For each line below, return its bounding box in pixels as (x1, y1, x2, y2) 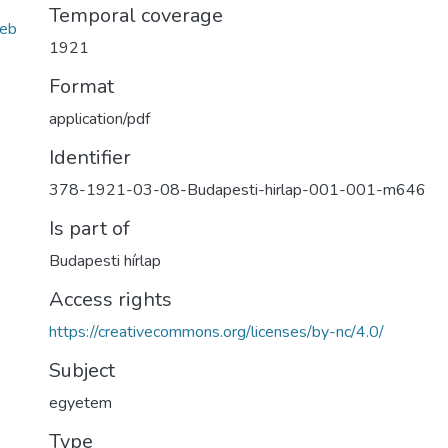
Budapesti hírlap (49, 250, 161, 272)
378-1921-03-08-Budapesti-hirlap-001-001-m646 (49, 179, 426, 201)
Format (49, 73, 114, 100)
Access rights (49, 286, 172, 313)
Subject (49, 357, 115, 384)
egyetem (49, 392, 112, 414)
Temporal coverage (49, 2, 223, 29)
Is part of (49, 215, 130, 242)
